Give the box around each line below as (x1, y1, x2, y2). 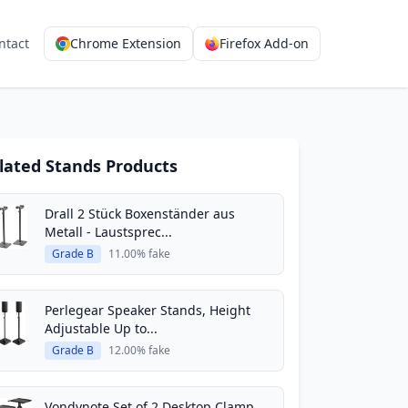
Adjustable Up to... (45, 320, 158, 337)
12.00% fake (108, 342, 170, 358)
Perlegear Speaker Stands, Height (45, 301, 250, 319)
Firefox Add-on (219, 35, 309, 52)
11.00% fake (108, 246, 170, 261)
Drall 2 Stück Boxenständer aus (45, 205, 235, 222)
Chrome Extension (70, 35, 181, 52)
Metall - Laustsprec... (45, 223, 172, 240)
